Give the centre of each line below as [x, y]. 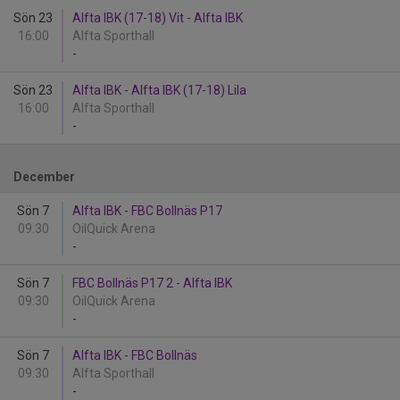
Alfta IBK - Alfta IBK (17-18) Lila [159, 90]
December [44, 177]
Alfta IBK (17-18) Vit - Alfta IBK [158, 18]
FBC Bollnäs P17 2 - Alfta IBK [152, 283]
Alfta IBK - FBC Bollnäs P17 [147, 211]
